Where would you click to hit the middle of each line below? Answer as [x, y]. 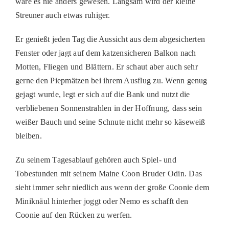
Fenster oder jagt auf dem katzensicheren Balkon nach [106, 53]
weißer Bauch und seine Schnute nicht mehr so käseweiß [110, 122]
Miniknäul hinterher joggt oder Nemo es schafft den [101, 201]
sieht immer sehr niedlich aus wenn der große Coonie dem [112, 187]
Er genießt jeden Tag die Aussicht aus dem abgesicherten [110, 39]
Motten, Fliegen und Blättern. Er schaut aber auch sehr [106, 67]
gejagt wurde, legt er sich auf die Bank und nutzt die [102, 94]
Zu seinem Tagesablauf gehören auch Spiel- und [96, 160]
